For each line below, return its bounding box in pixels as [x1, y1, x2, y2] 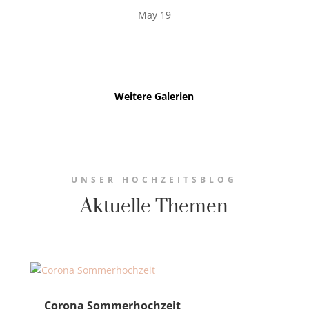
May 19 [137, 8, 171, 22]
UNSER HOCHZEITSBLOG [71, 174, 238, 186]
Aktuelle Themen [80, 195, 229, 219]
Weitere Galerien [114, 90, 195, 103]
